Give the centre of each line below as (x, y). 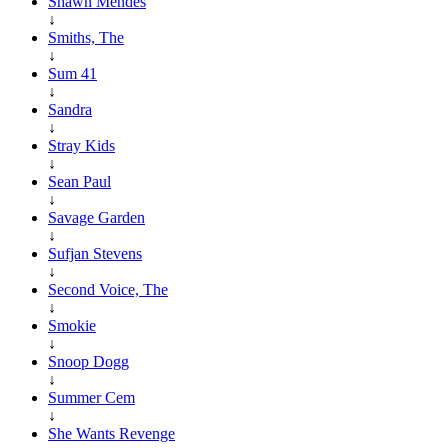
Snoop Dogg (88, 361)
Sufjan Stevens (95, 253)
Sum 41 (72, 73)
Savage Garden (96, 217)
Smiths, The (86, 37)
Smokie (72, 325)
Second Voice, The (108, 289)
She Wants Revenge (111, 433)
